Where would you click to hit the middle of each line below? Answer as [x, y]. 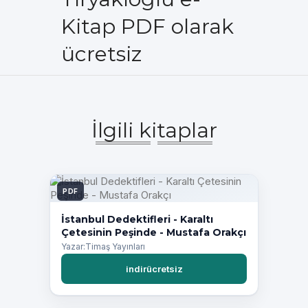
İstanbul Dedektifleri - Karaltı [137, 219]
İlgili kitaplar [154, 130]
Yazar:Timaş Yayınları [103, 247]
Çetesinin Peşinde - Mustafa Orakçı [154, 232]
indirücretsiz [154, 269]
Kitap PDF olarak [147, 26]
